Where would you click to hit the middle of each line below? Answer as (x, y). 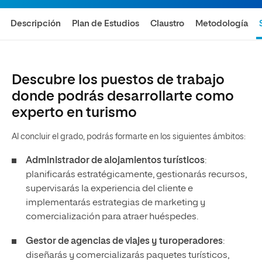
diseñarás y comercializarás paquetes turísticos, (127, 256)
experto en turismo (74, 113)
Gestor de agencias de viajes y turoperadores (124, 242)
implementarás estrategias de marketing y (116, 203)
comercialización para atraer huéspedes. (112, 217)
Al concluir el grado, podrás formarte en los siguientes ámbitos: (129, 137)
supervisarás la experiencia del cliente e (109, 189)
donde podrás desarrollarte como (123, 96)
